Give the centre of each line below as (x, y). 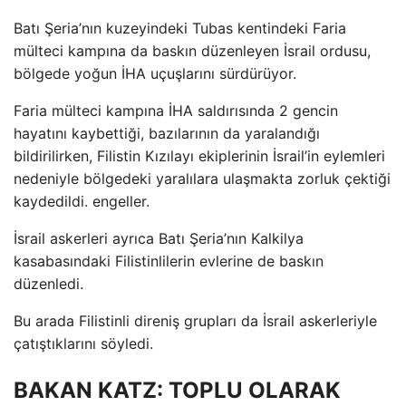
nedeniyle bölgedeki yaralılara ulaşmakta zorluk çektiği (202, 178)
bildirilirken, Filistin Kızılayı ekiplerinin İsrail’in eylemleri (199, 155)
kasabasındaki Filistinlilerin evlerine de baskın (169, 261)
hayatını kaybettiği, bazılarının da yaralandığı (167, 133)
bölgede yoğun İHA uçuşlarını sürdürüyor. (155, 73)
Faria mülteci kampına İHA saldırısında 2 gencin (176, 110)
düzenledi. (48, 283)
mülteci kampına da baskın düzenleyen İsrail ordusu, (192, 50)
